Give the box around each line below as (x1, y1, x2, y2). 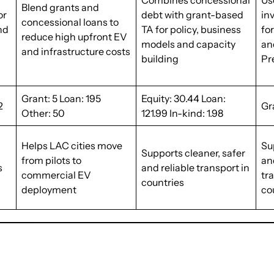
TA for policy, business (141, 23, 242, 35)
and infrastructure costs (21, 45, 131, 57)
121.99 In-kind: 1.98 (141, 107, 224, 119)
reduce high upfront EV (21, 31, 128, 43)
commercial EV (21, 169, 92, 181)
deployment (21, 183, 77, 196)
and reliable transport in (141, 161, 250, 174)
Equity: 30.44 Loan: (141, 92, 226, 105)
